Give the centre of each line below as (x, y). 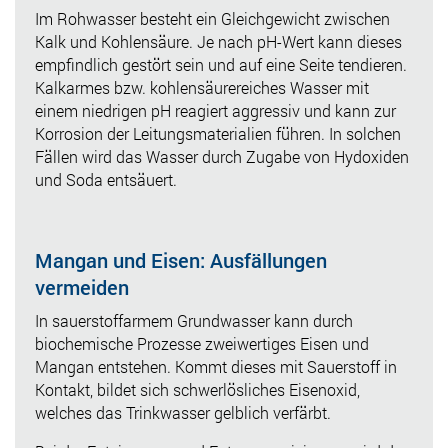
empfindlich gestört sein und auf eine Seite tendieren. (221, 64)
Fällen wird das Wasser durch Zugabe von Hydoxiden (222, 156)
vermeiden (82, 286)
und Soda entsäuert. (106, 179)
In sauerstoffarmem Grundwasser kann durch (194, 320)
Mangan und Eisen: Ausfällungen (181, 259)
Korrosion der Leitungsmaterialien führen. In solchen (218, 133)
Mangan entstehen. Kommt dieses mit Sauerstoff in (216, 366)
